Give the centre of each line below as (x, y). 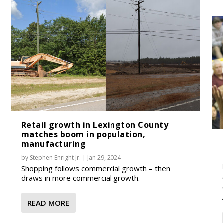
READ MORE (48, 202)
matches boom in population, (83, 134)
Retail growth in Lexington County (95, 125)
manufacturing (54, 144)
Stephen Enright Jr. (55, 157)
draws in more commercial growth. (80, 177)
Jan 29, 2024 (104, 157)
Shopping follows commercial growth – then (96, 168)
